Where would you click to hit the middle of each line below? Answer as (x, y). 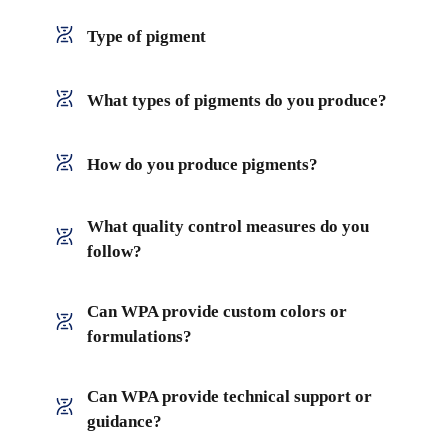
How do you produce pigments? (202, 164)
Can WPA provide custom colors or (216, 311)
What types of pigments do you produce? (236, 100)
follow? (114, 251)
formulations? (139, 336)
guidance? (124, 421)
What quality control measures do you (227, 226)
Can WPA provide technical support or (229, 396)
